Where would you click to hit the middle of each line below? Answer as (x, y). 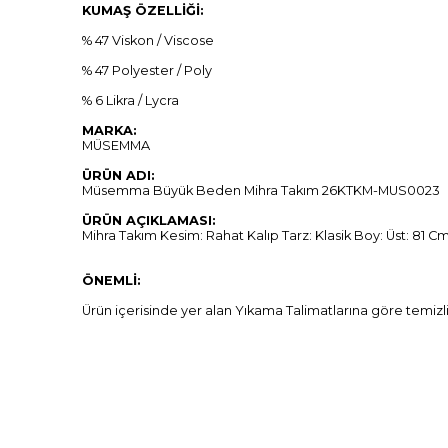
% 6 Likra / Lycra (130, 101)
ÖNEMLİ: (111, 281)
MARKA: (109, 131)
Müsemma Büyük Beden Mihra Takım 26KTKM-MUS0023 (261, 191)
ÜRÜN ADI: (118, 176)
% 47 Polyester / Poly (147, 71)
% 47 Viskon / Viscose (148, 41)
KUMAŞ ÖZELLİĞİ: (143, 11)
